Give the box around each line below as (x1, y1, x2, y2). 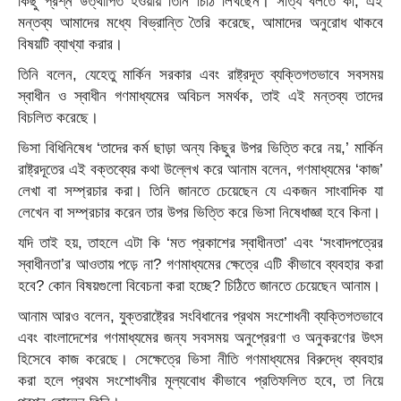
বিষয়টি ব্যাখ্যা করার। (18, 36, 123, 53)
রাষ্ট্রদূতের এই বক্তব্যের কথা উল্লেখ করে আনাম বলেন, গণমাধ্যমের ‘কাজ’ (18, 161, 383, 178)
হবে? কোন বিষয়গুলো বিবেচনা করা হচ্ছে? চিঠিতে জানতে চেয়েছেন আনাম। (18, 277, 380, 294)
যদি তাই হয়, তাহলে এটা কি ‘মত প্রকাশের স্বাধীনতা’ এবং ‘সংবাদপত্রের (18, 235, 383, 252)
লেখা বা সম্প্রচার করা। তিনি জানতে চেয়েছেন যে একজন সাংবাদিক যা (18, 183, 383, 200)
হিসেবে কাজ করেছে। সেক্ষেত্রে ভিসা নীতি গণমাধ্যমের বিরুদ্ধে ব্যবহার (18, 351, 383, 368)
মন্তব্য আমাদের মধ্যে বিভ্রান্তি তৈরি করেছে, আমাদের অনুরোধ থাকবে (18, 14, 383, 31)
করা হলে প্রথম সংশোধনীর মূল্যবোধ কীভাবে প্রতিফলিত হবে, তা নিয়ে (18, 372, 383, 389)
